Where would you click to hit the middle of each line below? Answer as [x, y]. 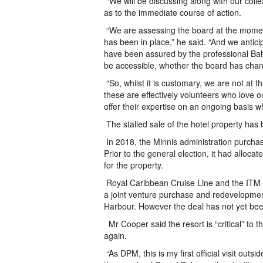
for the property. [134, 165]
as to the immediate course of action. [173, 12]
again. [115, 235]
